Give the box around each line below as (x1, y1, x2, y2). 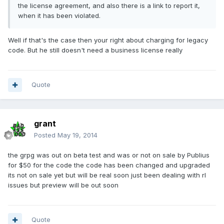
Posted (34, 131, 57, 139)
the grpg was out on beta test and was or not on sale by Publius (8, 151, 209, 159)
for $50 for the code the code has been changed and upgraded (8, 161, 210, 169)
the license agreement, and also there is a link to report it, (18, 1, 200, 10)
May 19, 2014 (57, 131, 97, 139)
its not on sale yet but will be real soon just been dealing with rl (8, 171, 206, 179)
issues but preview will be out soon (8, 181, 118, 189)
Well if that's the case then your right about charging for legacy (8, 36, 208, 44)
